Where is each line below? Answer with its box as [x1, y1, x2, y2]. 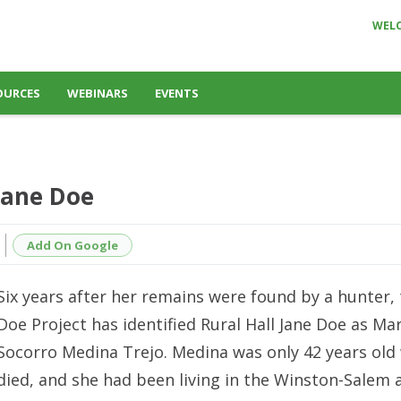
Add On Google [27, 236, 118, 253]
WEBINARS [67, 85, 128, 101]
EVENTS [155, 85, 199, 101]
